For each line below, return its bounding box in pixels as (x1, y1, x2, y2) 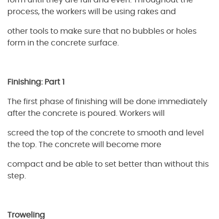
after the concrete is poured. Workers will (7, 109, 165, 118)
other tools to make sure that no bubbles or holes (7, 27, 197, 36)
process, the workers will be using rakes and (7, 8, 176, 16)
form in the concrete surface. (7, 39, 119, 47)
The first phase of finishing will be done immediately (7, 98, 207, 106)
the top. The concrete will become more (7, 141, 161, 149)
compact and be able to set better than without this (7, 160, 209, 169)
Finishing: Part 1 (7, 78, 65, 87)
